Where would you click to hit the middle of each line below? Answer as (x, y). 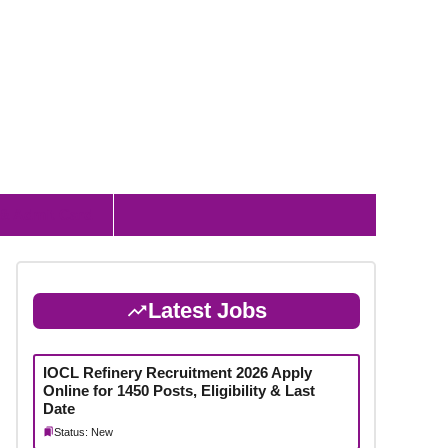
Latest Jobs (207, 310)
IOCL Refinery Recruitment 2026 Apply (177, 372)
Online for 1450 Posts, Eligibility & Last (178, 390)
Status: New (83, 431)
